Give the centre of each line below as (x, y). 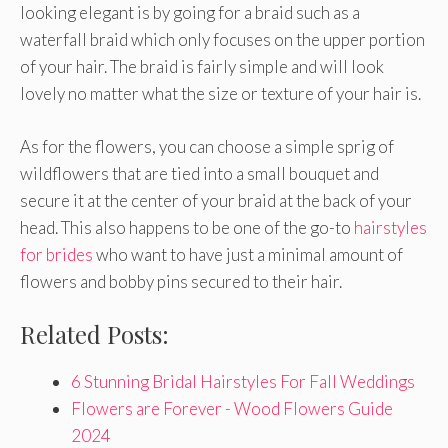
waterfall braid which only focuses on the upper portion (222, 40)
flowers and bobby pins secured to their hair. (181, 281)
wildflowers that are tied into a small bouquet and (199, 173)
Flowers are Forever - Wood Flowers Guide (232, 409)
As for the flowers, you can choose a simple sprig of (207, 146)
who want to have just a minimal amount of (248, 254)
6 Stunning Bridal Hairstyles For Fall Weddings (243, 382)
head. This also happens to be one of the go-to (187, 227)
